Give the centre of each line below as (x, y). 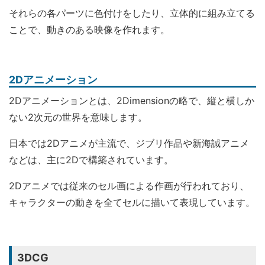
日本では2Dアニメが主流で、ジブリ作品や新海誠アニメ (129, 143)
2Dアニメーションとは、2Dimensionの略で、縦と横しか (132, 101)
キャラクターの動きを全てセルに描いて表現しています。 (132, 202)
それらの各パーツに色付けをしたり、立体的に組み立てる (132, 13)
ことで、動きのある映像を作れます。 (89, 30)
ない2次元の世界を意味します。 (78, 117)
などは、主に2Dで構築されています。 (91, 160)
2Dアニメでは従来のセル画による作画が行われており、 (129, 186)
